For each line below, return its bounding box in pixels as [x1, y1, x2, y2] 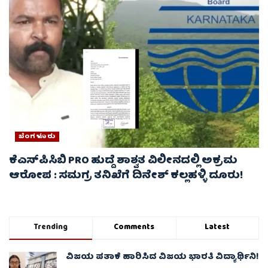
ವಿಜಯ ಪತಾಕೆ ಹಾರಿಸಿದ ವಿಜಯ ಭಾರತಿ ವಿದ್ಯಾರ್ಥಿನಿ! [66, 250, 258, 265]
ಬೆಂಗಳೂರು [19, 131, 56, 143]
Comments [114, 221, 155, 235]
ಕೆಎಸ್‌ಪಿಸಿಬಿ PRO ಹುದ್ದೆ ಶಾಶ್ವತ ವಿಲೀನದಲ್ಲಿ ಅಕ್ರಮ [9, 152, 237, 171]
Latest [205, 221, 230, 235]
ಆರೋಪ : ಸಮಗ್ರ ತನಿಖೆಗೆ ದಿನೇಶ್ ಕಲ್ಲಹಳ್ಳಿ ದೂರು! [9, 167, 243, 186]
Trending [34, 221, 68, 235]
